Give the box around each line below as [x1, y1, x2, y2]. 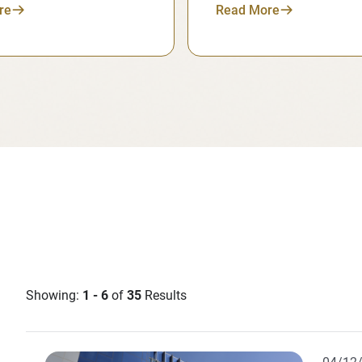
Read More [216, 2, 280, 18]
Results [145, 288, 187, 303]
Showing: [26, 288, 82, 303]
